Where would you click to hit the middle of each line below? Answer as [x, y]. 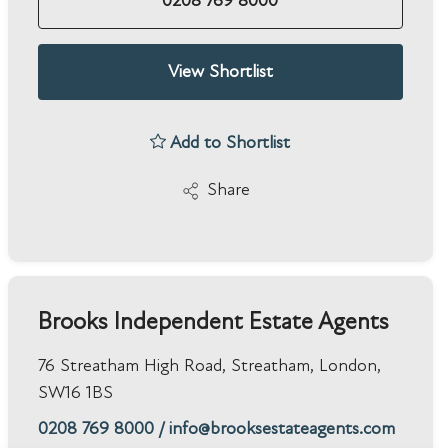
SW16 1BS [75, 392]
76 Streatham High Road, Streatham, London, [209, 365]
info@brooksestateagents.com [281, 428]
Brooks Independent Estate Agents [213, 321]
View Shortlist [220, 72]
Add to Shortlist [230, 143]
